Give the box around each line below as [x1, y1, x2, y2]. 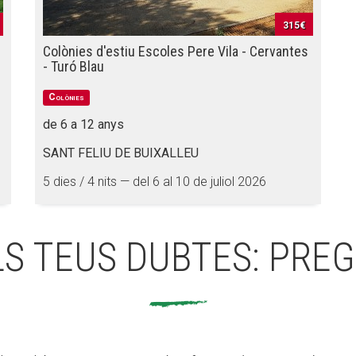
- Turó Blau [43, 58, 104, 75]
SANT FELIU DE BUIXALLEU [43, 145, 199, 161]
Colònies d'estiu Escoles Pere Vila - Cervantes [43, 43, 308, 60]
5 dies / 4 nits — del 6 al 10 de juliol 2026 [43, 174, 266, 189]
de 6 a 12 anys [43, 117, 124, 132]
